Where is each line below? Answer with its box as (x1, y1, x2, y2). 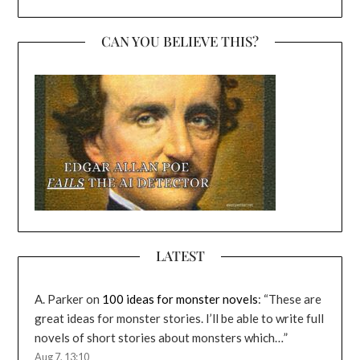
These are (268, 292, 322, 307)
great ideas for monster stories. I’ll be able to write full (35, 311, 325, 326)
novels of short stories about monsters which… (35, 330, 284, 346)
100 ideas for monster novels (102, 292, 259, 307)
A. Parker (35, 292, 84, 307)
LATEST (155, 247, 205, 265)
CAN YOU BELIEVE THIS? (101, 32, 259, 51)
